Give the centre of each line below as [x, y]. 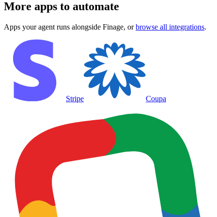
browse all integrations [170, 27]
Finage [113, 27]
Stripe [75, 98]
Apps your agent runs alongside [53, 27]
